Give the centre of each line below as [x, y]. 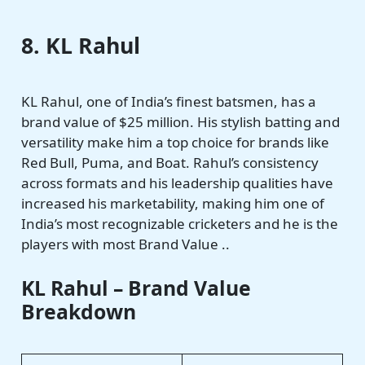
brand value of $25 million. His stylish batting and [181, 122]
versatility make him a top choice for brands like [176, 143]
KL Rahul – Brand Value [136, 288]
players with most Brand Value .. [126, 244]
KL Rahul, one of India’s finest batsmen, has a [169, 102]
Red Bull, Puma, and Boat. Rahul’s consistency [170, 163]
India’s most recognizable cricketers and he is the [180, 224]
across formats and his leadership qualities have [178, 183]
